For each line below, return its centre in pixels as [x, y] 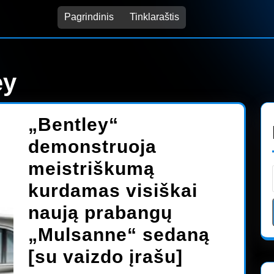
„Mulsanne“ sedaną [119, 235]
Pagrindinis [89, 17]
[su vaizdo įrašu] [106, 257]
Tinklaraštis [154, 17]
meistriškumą [91, 168]
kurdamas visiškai [113, 191]
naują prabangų [100, 213]
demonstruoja [92, 146]
